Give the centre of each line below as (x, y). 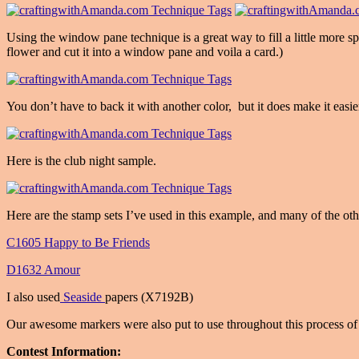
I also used (33, 296)
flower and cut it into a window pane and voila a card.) (145, 51)
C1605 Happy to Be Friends (78, 242)
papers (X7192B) (149, 296)
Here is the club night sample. (81, 160)
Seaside (83, 296)
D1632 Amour (43, 269)
